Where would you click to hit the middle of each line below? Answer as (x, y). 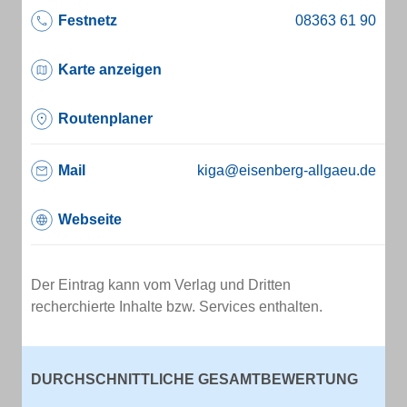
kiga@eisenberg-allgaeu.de (287, 170)
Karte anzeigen (110, 69)
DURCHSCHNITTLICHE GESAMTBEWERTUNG (194, 379)
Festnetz (88, 20)
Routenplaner (105, 119)
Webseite (90, 219)
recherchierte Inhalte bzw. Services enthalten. (177, 307)
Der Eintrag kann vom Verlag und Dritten (161, 285)
